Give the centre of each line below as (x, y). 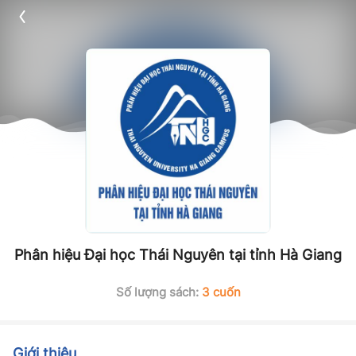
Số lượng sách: (159, 292)
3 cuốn (221, 292)
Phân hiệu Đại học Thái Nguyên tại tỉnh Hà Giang (178, 255)
